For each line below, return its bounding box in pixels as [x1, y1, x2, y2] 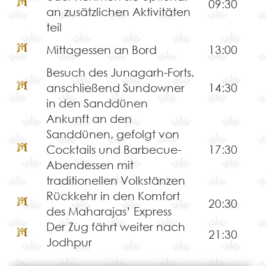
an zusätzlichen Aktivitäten [46, 5, 191, 19]
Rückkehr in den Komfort [46, 189, 180, 203]
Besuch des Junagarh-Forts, [46, 65, 194, 80]
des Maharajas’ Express [46, 204, 172, 218]
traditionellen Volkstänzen [46, 173, 185, 188]
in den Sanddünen [46, 96, 148, 110]
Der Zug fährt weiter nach [46, 220, 185, 234]
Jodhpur [46, 235, 92, 249]
